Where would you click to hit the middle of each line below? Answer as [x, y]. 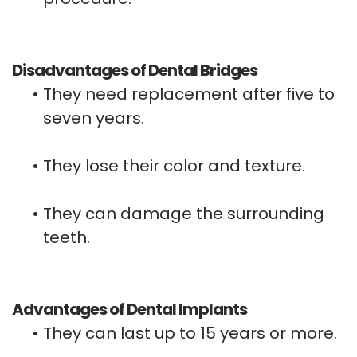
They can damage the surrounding [184, 213]
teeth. [67, 237]
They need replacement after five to [189, 94]
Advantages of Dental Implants [129, 309]
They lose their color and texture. [174, 165]
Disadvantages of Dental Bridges [135, 70]
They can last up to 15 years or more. [190, 333]
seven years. [94, 118]
